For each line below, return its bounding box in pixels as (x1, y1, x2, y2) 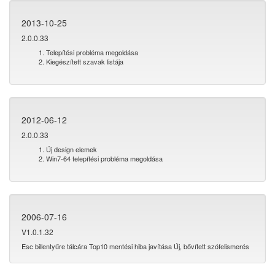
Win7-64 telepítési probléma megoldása (46, 153, 163, 163)
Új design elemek (46, 144, 97, 154)
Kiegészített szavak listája (46, 56, 123, 66)
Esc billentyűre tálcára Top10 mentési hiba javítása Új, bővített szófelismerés (21, 241, 249, 251)
